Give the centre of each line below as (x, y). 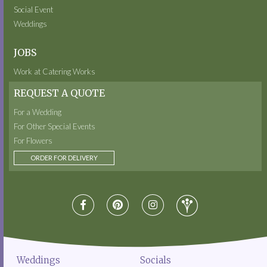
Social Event (34, 10)
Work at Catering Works (55, 72)
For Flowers (33, 141)
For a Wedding (38, 112)
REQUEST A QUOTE (60, 93)
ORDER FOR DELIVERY (64, 158)
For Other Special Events (55, 127)
